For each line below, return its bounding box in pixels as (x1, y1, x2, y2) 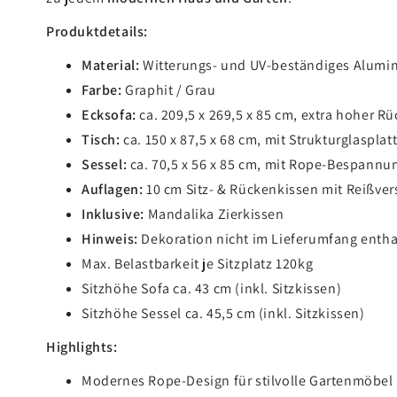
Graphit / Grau (121, 80, 216, 99)
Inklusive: (82, 204, 144, 223)
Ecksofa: (82, 105, 136, 124)
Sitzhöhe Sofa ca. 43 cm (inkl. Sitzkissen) (82, 278, 342, 298)
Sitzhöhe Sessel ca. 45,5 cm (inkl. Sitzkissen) (82, 303, 365, 323)
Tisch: (82, 129, 121, 149)
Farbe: (82, 80, 122, 99)
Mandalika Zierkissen (144, 204, 284, 223)
